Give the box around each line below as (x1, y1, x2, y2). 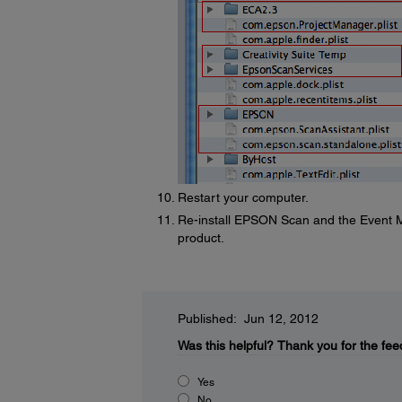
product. (177, 231, 224, 245)
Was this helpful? (177, 338, 274, 353)
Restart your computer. (177, 190, 309, 205)
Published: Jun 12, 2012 (177, 311, 319, 326)
